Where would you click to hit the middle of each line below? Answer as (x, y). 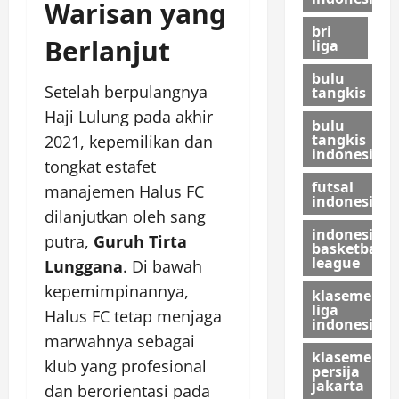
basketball (349, 248)
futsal (332, 187)
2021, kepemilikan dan (129, 141)
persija (335, 371)
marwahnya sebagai (120, 341)
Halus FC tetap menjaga (133, 316)
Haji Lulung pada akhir (129, 116)
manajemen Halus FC (124, 191)
